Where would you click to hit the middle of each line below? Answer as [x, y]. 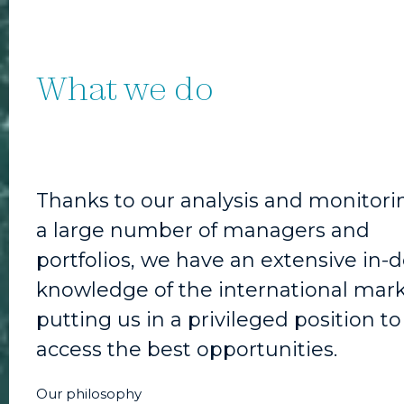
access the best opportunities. [187, 349]
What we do [125, 87]
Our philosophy [89, 393]
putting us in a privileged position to [219, 319]
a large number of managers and [203, 230]
